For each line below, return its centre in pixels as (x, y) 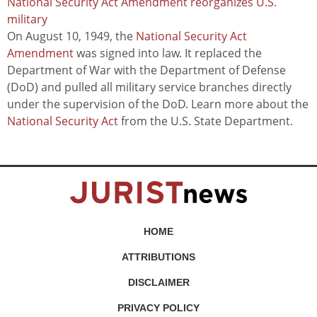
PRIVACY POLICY (158, 308)
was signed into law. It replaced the (169, 53)
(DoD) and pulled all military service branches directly (149, 87)
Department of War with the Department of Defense (146, 70)
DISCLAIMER (158, 283)
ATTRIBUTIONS (158, 257)
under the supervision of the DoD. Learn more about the (158, 104)
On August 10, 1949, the (71, 36)
